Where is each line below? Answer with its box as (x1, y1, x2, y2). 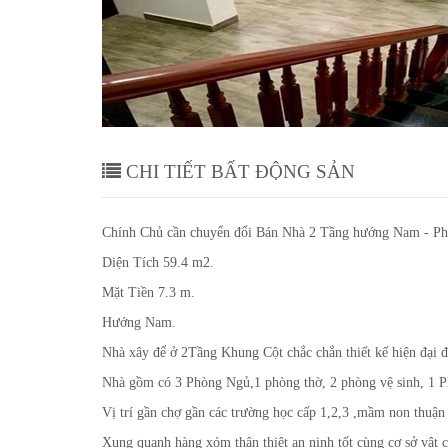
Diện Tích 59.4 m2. (102, 255, 214, 270)
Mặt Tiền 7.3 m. (102, 285, 195, 300)
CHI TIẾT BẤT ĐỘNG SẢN (121, 161, 355, 182)
